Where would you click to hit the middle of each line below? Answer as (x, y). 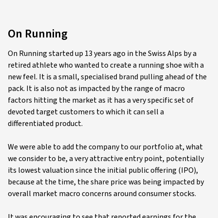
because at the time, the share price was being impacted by (106, 182)
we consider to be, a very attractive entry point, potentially (106, 158)
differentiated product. (45, 123)
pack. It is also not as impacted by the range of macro (96, 88)
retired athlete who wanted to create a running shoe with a (106, 65)
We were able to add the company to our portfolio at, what (105, 147)
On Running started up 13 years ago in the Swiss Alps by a (102, 53)
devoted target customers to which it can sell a (86, 112)
